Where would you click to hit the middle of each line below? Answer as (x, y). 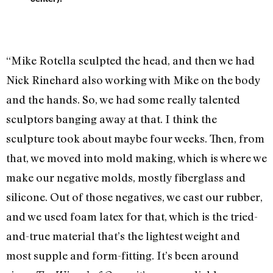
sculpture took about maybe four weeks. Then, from (135, 138)
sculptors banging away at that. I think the (112, 119)
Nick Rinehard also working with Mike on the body (133, 80)
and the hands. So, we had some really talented (123, 99)
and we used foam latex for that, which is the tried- (132, 216)
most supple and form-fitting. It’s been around (122, 255)
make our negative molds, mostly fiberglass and (126, 177)
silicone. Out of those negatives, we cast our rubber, (134, 197)
